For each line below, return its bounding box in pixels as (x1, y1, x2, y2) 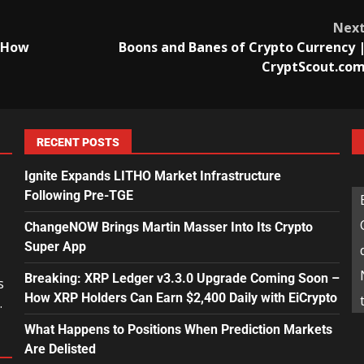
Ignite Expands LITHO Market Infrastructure (24, 168, 281, 184)
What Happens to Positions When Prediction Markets (24, 322, 332, 338)
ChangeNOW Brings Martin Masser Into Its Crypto (24, 219, 313, 236)
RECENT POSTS (36, 136, 119, 149)
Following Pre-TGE (24, 188, 133, 204)
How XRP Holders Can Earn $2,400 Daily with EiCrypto (24, 290, 337, 306)
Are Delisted (24, 341, 96, 357)
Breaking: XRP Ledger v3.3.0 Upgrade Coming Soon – (24, 271, 340, 287)
